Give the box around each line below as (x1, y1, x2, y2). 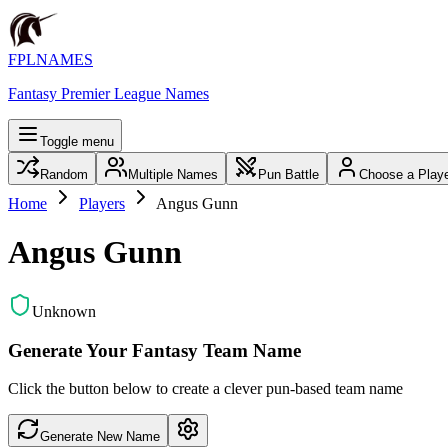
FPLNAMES (8, 51, 93, 68)
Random (40, 167, 88, 182)
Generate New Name (40, 429, 160, 445)
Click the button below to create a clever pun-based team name (8, 380, 403, 398)
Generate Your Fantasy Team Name (8, 339, 301, 361)
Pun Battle (258, 167, 319, 182)
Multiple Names (128, 167, 218, 182)
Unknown (32, 302, 96, 320)
